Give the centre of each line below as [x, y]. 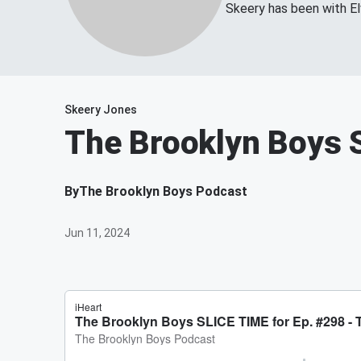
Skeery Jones [101, 110]
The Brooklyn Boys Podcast [163, 191]
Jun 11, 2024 [97, 233]
